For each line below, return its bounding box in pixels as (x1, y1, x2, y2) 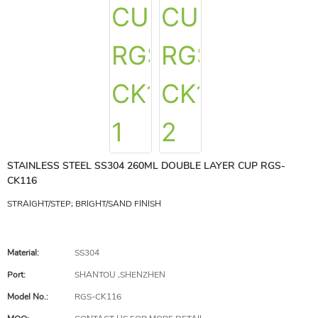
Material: (7, 247, 39, 258)
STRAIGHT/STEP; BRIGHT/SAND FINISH (7, 198, 161, 209)
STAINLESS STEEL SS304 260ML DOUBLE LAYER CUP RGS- (7, 159, 285, 172)
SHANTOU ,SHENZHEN (75, 269, 165, 280)
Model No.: (7, 291, 48, 302)
